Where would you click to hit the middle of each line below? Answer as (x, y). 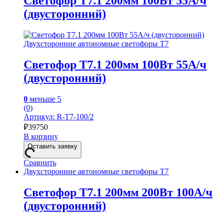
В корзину (41, 136)
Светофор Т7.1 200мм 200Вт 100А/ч (118, 192)
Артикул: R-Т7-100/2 (59, 116)
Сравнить (40, 162)
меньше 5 (44, 99)
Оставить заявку (53, 146)
